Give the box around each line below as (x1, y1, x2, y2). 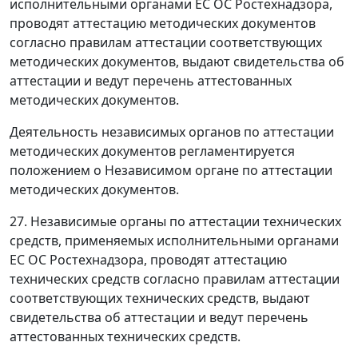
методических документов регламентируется (10, 142, 295, 160)
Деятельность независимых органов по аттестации (10, 123, 334, 141)
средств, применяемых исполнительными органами (10, 232, 339, 249)
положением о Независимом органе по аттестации (10, 161, 332, 179)
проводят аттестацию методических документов (10, 14, 316, 32)
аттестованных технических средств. (10, 328, 241, 345)
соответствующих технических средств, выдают (10, 289, 310, 307)
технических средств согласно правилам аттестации (10, 270, 340, 288)
